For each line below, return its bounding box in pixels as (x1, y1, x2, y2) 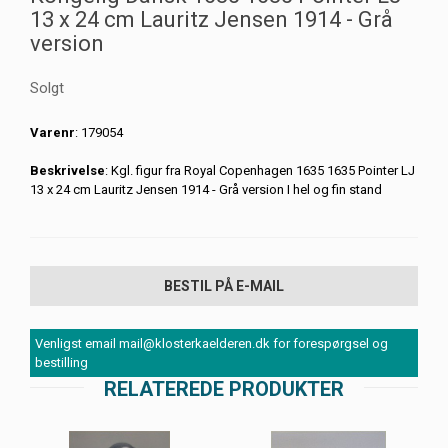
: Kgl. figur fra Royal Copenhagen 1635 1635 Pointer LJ (105, 163, 415, 179)
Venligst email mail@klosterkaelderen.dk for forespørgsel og (35, 336, 388, 352)
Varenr (30, 125, 75, 141)
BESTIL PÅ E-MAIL (164, 278, 284, 295)
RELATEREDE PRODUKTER (104, 377, 344, 402)
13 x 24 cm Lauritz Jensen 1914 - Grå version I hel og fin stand (30, 182, 382, 198)
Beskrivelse (30, 163, 105, 179)
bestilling (35, 355, 88, 371)
